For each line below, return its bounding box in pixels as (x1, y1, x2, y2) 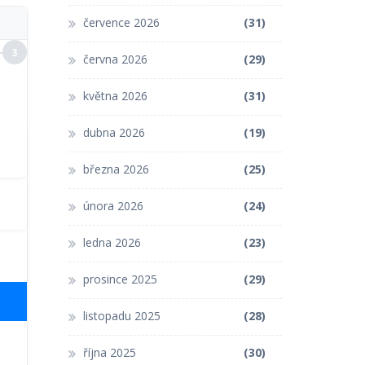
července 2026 (82, 14, 160, 30)
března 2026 (82, 161, 149, 177)
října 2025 (82, 344, 136, 360)
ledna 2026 (82, 234, 141, 250)
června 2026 (82, 51, 147, 67)
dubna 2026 (82, 124, 145, 140)
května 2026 (82, 87, 147, 103)
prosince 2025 (82, 270, 157, 287)
